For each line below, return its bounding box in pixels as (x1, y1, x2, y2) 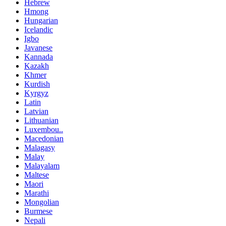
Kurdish (24, 80, 50, 89)
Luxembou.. (24, 125, 63, 134)
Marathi (24, 189, 49, 198)
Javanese (24, 43, 52, 52)
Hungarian (24, 16, 58, 25)
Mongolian (24, 198, 59, 207)
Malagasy (24, 143, 55, 152)
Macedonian (24, 134, 64, 143)
